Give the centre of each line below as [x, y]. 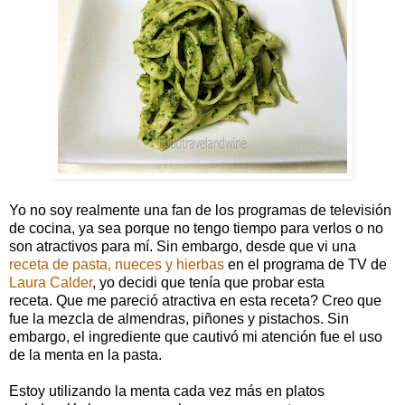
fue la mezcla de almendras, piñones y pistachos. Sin [179, 318]
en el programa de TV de [306, 264]
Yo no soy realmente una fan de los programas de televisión [200, 210]
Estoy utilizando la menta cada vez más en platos [167, 391]
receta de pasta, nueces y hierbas [117, 264]
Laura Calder [51, 282]
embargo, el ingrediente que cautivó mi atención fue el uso [196, 336]
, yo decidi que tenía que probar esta [208, 282]
